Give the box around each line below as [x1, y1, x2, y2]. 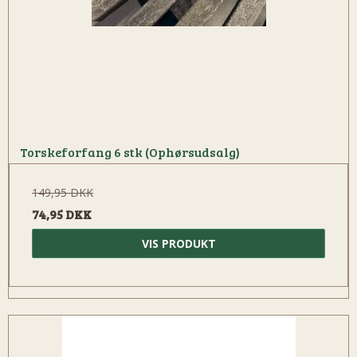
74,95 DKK [32, 205, 92, 222]
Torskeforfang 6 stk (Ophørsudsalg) [20, 143, 240, 160]
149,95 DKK [32, 184, 93, 200]
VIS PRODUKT [141, 235, 216, 251]
